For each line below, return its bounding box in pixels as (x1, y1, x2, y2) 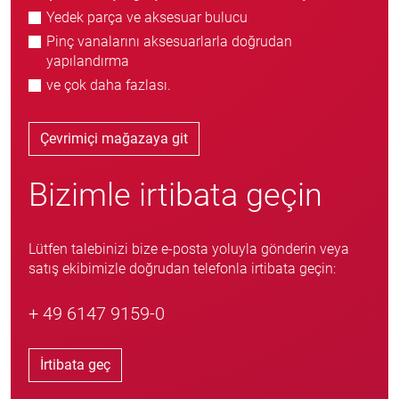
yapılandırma (46, 53, 129, 69)
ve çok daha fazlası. (46, 77, 171, 94)
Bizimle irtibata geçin (28, 176, 322, 214)
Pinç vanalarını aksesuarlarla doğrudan (46, 33, 292, 50)
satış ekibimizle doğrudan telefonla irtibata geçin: (28, 260, 336, 277)
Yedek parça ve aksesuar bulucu (46, 9, 248, 26)
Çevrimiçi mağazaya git (40, 130, 188, 147)
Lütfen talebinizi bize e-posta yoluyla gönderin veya (28, 240, 349, 257)
